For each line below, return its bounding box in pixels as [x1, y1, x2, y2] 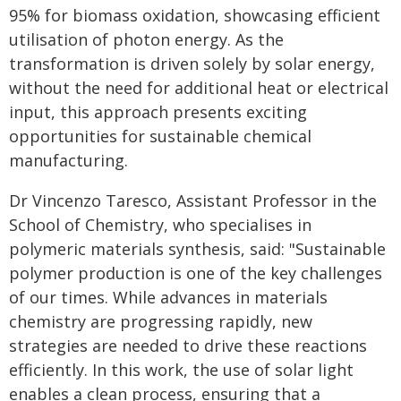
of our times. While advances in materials [9, 286, 328, 308]
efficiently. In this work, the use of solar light [9, 359, 354, 380]
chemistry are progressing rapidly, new [9, 311, 312, 332]
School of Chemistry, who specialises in [9, 214, 311, 235]
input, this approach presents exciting [9, 101, 307, 123]
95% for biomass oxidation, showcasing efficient [9, 4, 380, 26]
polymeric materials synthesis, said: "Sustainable [9, 238, 386, 260]
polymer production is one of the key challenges [9, 262, 382, 284]
